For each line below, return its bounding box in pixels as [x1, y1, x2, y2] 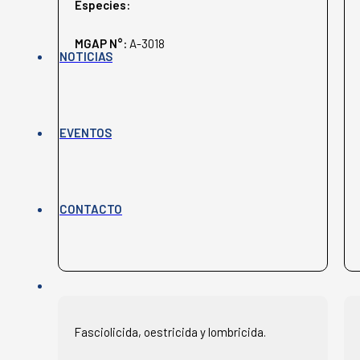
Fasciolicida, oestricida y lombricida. [74, 324, 266, 339]
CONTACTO [59, 201, 122, 216]
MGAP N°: [75, 35, 129, 51]
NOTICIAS [59, 48, 112, 63]
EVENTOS [59, 125, 112, 140]
